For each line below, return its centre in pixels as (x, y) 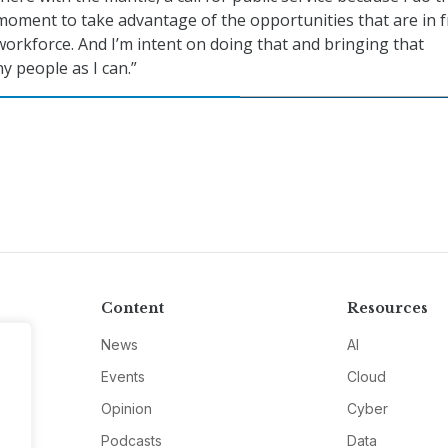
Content (132, 308)
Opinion (126, 409)
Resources (388, 308)
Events (122, 377)
